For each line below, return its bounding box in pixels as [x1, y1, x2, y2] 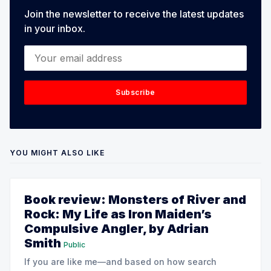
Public [64, 240, 85, 249]
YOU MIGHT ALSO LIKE [10, 148, 105, 157]
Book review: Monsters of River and [24, 192, 246, 207]
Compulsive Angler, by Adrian [24, 221, 209, 236]
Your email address [24, 46, 112, 59]
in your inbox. [24, 22, 85, 34]
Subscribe [116, 87, 155, 97]
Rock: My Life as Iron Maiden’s [24, 206, 212, 221]
